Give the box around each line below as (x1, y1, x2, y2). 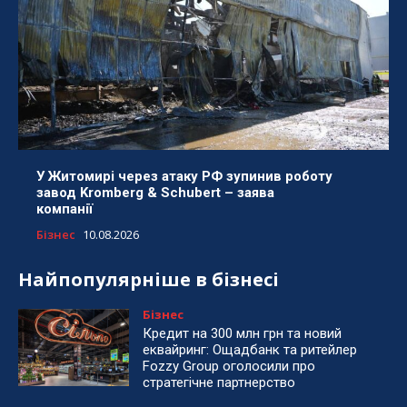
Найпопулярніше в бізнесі (18, 266, 279, 292)
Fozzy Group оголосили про (143, 357, 316, 374)
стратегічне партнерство (143, 373, 296, 391)
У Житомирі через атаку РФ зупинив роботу (36, 167, 333, 184)
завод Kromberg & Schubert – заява (36, 184, 274, 201)
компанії (36, 200, 93, 217)
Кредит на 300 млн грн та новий (143, 324, 342, 342)
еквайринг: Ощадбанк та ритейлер (143, 341, 358, 358)
